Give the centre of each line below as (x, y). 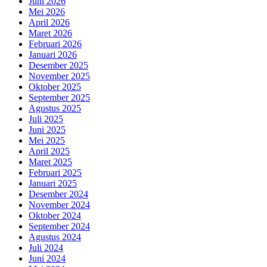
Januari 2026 (53, 55)
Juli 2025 (46, 119)
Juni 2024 (47, 259)
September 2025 (59, 98)
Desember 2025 (58, 66)
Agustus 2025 (55, 108)
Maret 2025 (50, 162)
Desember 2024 (58, 194)
